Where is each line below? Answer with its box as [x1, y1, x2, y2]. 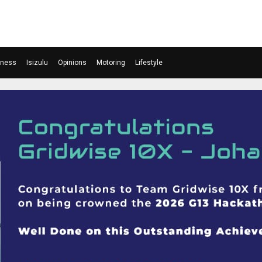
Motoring [96, 58, 125, 67]
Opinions [58, 58, 87, 67]
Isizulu [26, 58, 48, 67]
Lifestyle [135, 58, 163, 67]
